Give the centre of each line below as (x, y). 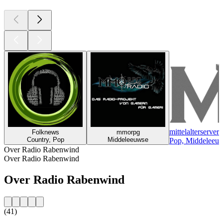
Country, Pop (45, 139)
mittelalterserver (194, 131)
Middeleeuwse (128, 139)
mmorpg (128, 132)
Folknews (45, 132)
